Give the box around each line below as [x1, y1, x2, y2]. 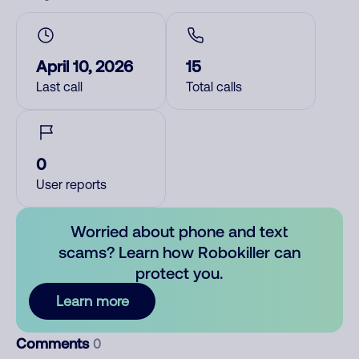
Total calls [186, 79, 242, 94]
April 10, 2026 [36, 56, 133, 75]
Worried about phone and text [71, 221, 288, 240]
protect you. [135, 263, 224, 282]
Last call [36, 79, 83, 94]
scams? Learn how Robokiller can [58, 242, 301, 261]
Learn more [55, 292, 129, 309]
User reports [36, 177, 107, 192]
